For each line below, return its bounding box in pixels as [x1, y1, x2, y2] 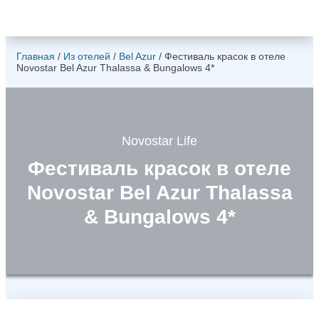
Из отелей [63, 51, 110, 62]
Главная [16, 51, 55, 62]
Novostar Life [122, 134, 197, 148]
